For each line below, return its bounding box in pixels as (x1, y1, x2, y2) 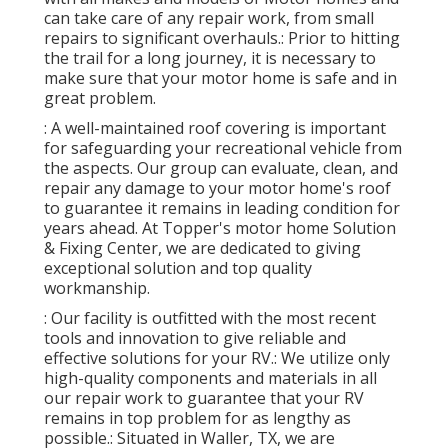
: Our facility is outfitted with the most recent (44, 306, 376, 329)
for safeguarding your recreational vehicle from (44, 136, 402, 159)
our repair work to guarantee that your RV (44, 386, 364, 409)
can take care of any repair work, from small (44, 6, 374, 29)
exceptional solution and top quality (44, 256, 312, 279)
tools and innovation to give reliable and (44, 326, 346, 349)
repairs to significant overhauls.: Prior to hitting (44, 26, 400, 49)
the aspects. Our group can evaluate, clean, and (44, 156, 398, 179)
